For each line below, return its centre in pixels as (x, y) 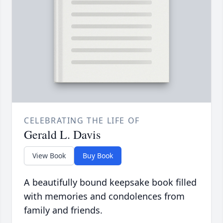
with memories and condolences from (104, 196)
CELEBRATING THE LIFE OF (82, 121)
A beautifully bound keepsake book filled (110, 182)
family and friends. (63, 210)
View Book (49, 156)
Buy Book (98, 156)
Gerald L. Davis (62, 135)
